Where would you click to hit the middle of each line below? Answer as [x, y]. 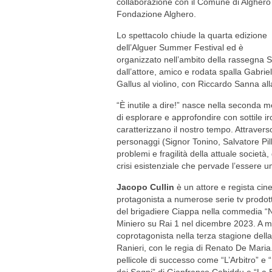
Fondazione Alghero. [156, 14]
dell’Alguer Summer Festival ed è [180, 47]
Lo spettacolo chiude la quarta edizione [192, 35]
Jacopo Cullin [145, 187]
